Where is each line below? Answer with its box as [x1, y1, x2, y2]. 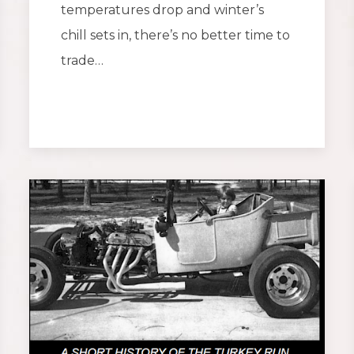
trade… [61, 53, 104, 69]
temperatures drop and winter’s [61, 2, 265, 18]
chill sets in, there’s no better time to [61, 28, 291, 43]
